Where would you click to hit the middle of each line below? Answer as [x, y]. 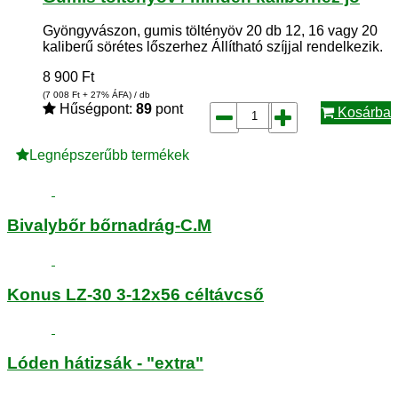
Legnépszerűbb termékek [109, 155]
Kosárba [362, 113]
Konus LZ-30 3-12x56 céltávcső [135, 294]
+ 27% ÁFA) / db [115, 95]
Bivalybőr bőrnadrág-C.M [109, 226]
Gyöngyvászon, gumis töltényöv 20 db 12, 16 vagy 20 [210, 31]
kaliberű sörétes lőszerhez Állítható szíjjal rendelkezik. [213, 47]
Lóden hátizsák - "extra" [105, 362]
